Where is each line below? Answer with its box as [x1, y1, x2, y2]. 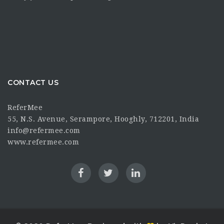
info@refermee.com [7, 126, 80, 134]
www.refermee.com [7, 137, 79, 146]
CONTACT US [7, 78, 58, 87]
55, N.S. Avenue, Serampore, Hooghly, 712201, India [7, 114, 199, 123]
